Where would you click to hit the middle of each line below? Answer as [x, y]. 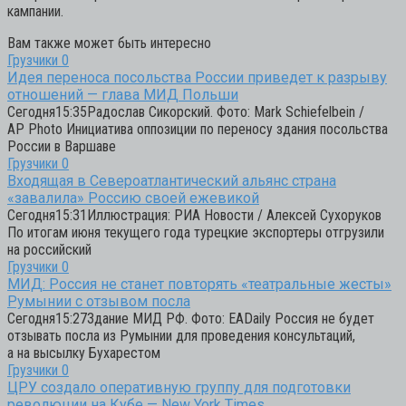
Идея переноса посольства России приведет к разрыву [197, 77]
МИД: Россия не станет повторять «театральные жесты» [199, 284]
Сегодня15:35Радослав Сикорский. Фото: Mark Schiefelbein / [186, 111]
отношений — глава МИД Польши [123, 94]
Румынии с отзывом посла [99, 301]
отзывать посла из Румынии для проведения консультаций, [181, 335]
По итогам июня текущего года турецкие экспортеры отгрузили [196, 232]
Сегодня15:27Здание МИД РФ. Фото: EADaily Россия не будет [191, 318]
